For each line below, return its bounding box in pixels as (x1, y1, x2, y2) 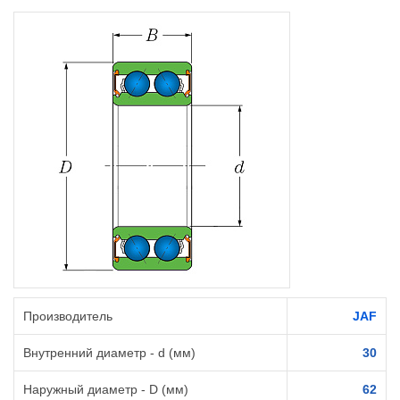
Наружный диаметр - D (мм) (23, 382, 188, 397)
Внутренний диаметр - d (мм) (23, 346, 196, 361)
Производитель (23, 309, 112, 324)
